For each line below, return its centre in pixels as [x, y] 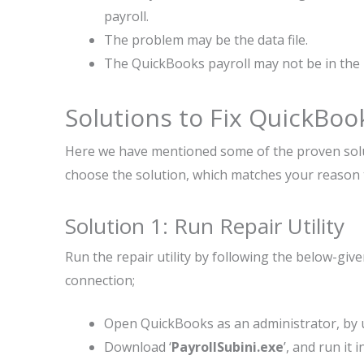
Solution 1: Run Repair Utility [205, 226]
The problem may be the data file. [206, 40]
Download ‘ [138, 347]
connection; [100, 280]
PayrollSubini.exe [227, 347]
